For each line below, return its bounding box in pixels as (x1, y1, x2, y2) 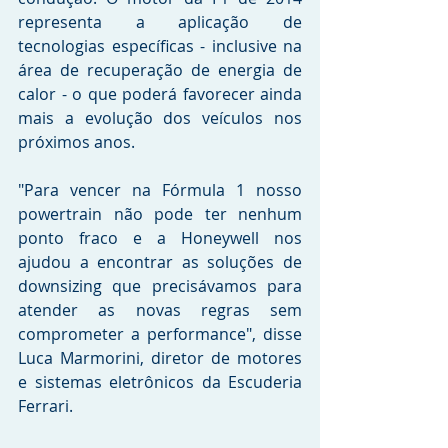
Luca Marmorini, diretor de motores (18, 347, 302, 370)
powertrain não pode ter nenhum (18, 203, 302, 226)
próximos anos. (18, 131, 139, 154)
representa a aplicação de (18, 11, 302, 34)
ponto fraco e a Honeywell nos (18, 227, 302, 250)
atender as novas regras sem (18, 299, 302, 322)
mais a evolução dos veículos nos (18, 107, 302, 130)
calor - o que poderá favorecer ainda (18, 83, 302, 106)
